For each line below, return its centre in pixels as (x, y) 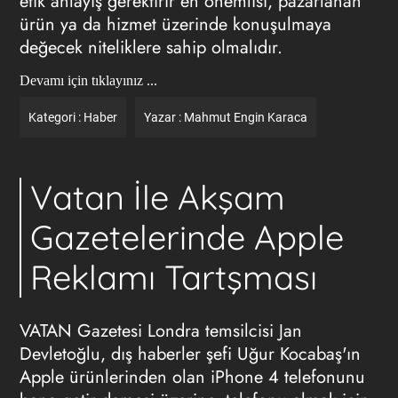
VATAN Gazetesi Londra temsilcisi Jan (160, 331)
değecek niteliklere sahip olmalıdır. (151, 48)
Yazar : (163, 117)
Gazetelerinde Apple (187, 237)
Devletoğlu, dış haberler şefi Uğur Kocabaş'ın (190, 354)
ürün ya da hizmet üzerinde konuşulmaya (175, 24)
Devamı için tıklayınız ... (88, 80)
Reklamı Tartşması (173, 277)
